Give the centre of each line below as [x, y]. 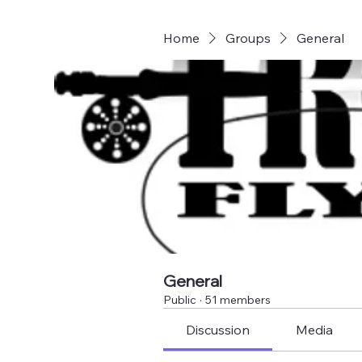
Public [180, 300]
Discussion [218, 330]
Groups [248, 38]
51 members [238, 300]
